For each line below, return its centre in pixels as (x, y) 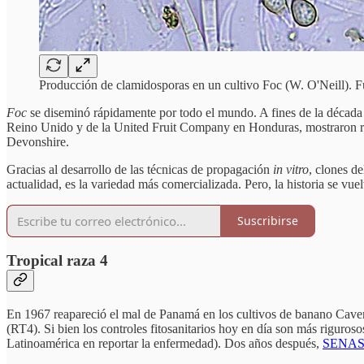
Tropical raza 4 (57, 261)
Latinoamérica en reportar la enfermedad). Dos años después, (165, 344)
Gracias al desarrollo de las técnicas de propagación (140, 169)
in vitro (291, 169)
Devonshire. (38, 141)
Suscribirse (268, 221)
